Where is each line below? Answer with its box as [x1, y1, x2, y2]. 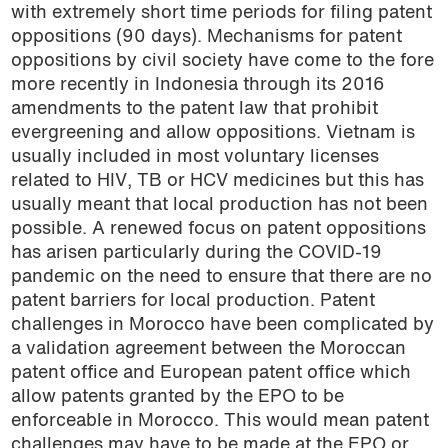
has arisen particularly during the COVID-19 [10, 245, 382, 263]
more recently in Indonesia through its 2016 [10, 77, 385, 95]
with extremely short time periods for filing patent [10, 5, 432, 23]
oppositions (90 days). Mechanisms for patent [10, 29, 402, 47]
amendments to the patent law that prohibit [10, 101, 378, 119]
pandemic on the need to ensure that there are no [10, 269, 432, 287]
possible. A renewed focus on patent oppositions [10, 221, 426, 239]
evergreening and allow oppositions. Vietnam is [10, 125, 415, 143]
